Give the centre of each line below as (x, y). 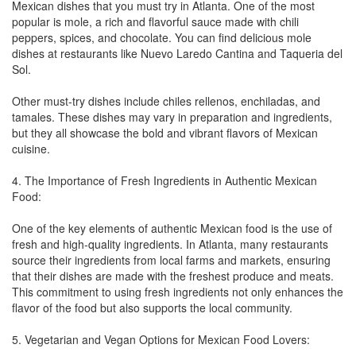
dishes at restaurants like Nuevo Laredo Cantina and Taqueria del (177, 53)
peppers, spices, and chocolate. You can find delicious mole (162, 37)
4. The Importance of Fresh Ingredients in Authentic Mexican (164, 180)
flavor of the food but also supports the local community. (152, 307)
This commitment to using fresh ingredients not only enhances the (178, 291)
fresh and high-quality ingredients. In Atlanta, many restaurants (170, 244)
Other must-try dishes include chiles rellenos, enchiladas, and (166, 101)
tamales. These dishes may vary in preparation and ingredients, (172, 116)
